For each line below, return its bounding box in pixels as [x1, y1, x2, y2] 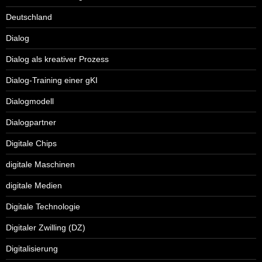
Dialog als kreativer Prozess [6, 54, 109, 64]
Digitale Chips [6, 138, 57, 148]
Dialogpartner [6, 117, 56, 127]
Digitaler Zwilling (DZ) [6, 222, 85, 232]
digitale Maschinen [6, 159, 75, 169]
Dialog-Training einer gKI [6, 75, 98, 85]
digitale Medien [6, 180, 62, 190]
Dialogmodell [6, 96, 54, 106]
